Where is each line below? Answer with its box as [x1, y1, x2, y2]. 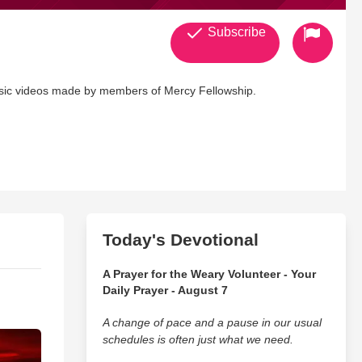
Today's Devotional [102, 230, 259, 249]
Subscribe [204, 25, 266, 39]
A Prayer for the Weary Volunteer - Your [102, 267, 316, 280]
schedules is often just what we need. [102, 333, 293, 346]
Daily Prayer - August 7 [102, 284, 228, 297]
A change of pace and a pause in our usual [102, 316, 322, 329]
